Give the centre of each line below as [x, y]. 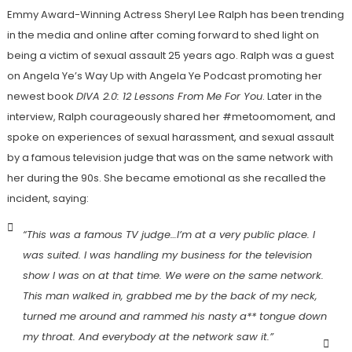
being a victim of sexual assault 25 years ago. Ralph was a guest [170, 55]
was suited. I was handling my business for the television [167, 255]
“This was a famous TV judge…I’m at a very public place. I [169, 235]
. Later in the [292, 96]
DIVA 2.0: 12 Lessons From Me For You [169, 96]
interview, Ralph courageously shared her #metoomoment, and [171, 117]
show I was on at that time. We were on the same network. [173, 275]
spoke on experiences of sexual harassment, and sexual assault [170, 137]
